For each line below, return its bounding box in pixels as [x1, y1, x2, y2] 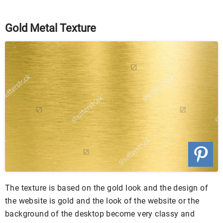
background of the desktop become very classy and [5, 209, 195, 219]
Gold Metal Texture [5, 21, 96, 34]
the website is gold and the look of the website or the [5, 196, 200, 206]
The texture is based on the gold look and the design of [5, 183, 208, 193]
